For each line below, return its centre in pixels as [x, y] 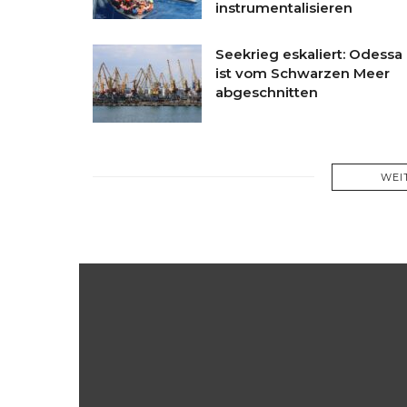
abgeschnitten [267, 92]
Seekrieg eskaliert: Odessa [309, 54]
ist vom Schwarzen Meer [303, 73]
